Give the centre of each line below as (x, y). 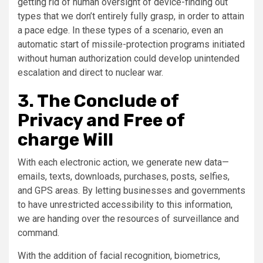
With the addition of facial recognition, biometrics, (119, 256)
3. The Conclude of (98, 101)
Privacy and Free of (101, 121)
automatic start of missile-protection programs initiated (131, 45)
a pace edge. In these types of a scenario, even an (120, 31)
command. (38, 233)
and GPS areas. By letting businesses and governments (131, 191)
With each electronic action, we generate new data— (123, 163)
